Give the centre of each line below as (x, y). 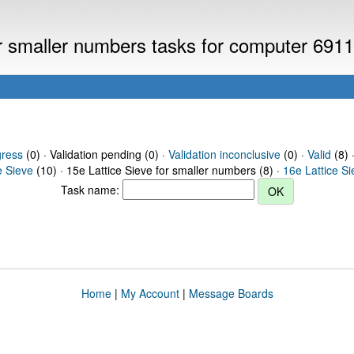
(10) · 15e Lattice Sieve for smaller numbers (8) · (158, 170)
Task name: (91, 189)
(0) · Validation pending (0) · (95, 154)
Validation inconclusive (224, 154)
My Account (150, 293)
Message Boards (231, 293)
